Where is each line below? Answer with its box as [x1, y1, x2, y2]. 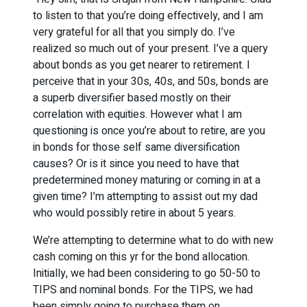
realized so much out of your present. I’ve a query [33, 40, 268, 58]
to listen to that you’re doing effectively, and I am [33, 8, 263, 25]
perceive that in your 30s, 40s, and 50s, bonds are [33, 73, 269, 90]
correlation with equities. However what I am [33, 106, 242, 123]
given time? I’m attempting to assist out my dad [33, 188, 258, 206]
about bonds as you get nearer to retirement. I [33, 57, 250, 74]
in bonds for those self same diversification [33, 139, 240, 156]
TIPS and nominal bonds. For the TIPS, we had [33, 282, 253, 299]
